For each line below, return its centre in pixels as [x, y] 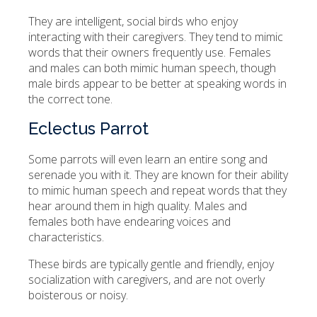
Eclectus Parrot [88, 129]
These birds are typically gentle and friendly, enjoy [151, 264]
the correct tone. [70, 99]
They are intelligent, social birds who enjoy [133, 22]
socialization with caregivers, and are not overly [146, 280]
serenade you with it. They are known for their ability [158, 175]
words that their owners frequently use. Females [150, 53]
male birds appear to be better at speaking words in [157, 84]
